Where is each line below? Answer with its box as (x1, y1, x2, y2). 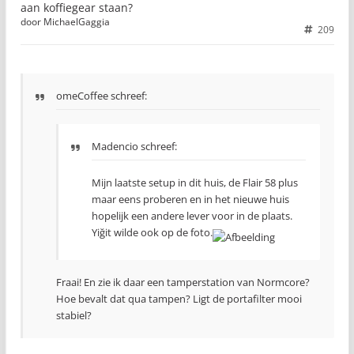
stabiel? (56, 307, 92, 322)
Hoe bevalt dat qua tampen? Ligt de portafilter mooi (56, 291, 302, 306)
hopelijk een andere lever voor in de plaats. (92, 208, 292, 223)
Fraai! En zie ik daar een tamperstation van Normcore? (56, 274, 310, 289)
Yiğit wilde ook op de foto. (92, 224, 213, 239)
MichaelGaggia (43, 14, 110, 28)
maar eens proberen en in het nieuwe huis (92, 191, 289, 206)
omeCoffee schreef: (56, 88, 147, 103)
